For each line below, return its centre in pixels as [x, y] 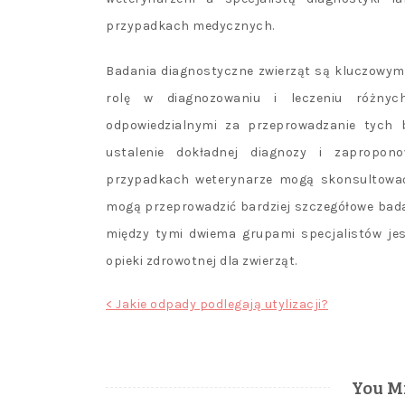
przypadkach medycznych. [190, 26]
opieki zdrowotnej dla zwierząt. [202, 261]
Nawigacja [146, 307]
